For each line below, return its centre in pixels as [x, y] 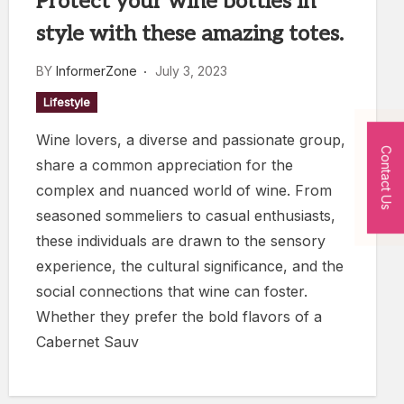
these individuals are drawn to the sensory [181, 241]
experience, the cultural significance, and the [190, 266]
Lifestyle [67, 102]
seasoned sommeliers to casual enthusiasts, [186, 216]
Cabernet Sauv [87, 342]
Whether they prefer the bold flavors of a [179, 317]
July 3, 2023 [191, 71]
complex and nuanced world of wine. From [184, 190]
